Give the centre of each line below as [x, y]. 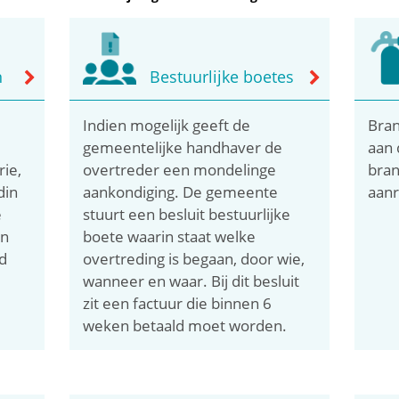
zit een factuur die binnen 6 [178, 303]
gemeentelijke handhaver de [183, 147]
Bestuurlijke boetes [222, 76]
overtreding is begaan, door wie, [194, 258]
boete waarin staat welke [170, 236]
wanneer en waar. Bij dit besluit [191, 281]
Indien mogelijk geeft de [167, 125]
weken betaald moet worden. [185, 325]
